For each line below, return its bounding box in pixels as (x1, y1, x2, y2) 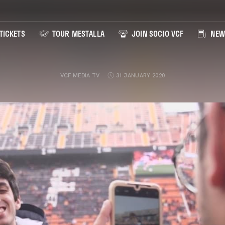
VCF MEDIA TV (60, 72, 100, 79)
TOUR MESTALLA (50, 27, 104, 40)
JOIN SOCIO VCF (129, 27, 184, 40)
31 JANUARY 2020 (116, 72, 165, 79)
